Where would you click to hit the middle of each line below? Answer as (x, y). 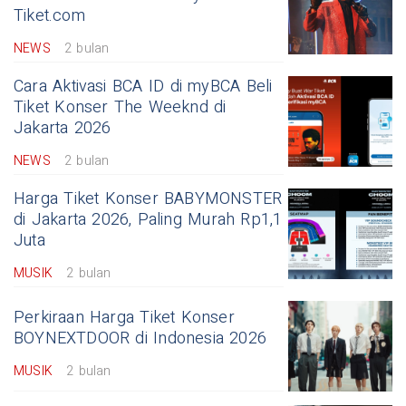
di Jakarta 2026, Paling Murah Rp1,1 (148, 219)
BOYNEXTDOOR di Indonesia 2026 (140, 338)
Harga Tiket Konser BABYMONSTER (148, 198)
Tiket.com (49, 15)
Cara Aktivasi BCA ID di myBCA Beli (143, 86)
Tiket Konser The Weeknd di (120, 107)
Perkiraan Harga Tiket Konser (124, 317)
